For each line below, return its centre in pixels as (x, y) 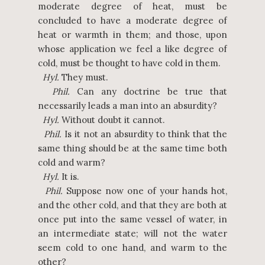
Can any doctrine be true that (148, 91)
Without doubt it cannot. (112, 120)
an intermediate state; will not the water (132, 233)
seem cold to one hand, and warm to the (132, 248)
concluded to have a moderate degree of (132, 20)
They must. (84, 77)
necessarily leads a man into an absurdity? (127, 106)
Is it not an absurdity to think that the (144, 134)
